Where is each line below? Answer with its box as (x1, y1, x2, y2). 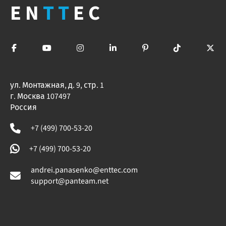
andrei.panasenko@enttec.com (31, 164, 138, 176)
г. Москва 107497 (10, 91, 71, 102)
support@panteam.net (31, 175, 108, 187)
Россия (10, 102, 37, 113)
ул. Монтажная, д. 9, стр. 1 (10, 80, 104, 91)
